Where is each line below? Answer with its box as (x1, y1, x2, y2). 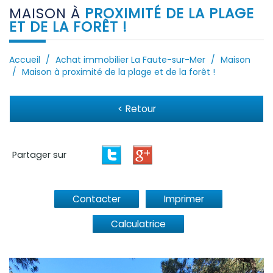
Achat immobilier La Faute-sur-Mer (55, 53, 205, 66)
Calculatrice (110, 217, 166, 230)
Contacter (72, 192, 121, 205)
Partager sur (12, 148, 66, 161)
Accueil (9, 53, 40, 66)
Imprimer (163, 192, 204, 205)
